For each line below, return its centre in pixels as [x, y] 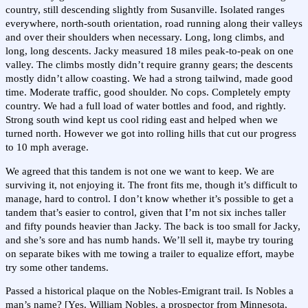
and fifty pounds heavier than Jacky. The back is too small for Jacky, [153, 226]
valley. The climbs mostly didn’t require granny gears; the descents [149, 65]
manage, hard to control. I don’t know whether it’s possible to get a [150, 198]
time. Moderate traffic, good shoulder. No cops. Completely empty [148, 92]
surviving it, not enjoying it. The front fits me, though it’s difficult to [152, 185]
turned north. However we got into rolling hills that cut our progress [151, 134]
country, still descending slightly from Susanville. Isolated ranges [145, 10]
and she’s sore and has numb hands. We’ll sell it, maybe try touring [150, 240]
